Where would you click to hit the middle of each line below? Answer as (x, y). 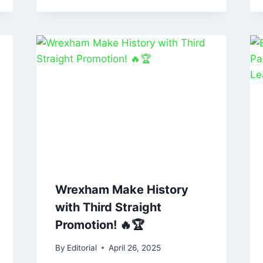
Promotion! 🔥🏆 (100, 225)
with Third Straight (108, 208)
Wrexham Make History (122, 190)
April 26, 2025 (134, 247)
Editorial (82, 247)
